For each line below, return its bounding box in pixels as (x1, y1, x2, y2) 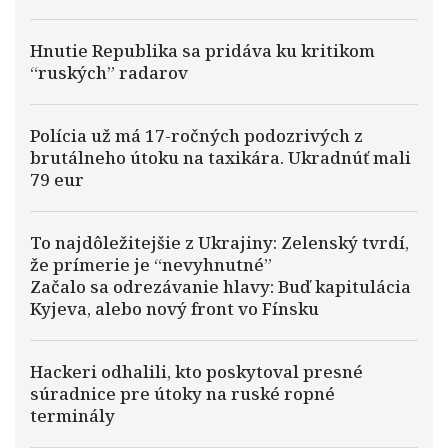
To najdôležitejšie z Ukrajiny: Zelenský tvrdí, (30, 231, 409, 254)
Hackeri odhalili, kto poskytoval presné (30, 360, 363, 383)
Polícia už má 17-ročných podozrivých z (30, 124, 363, 147)
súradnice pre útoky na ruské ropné (30, 382, 335, 405)
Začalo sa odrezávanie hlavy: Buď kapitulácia (30, 275, 411, 298)
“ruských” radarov (30, 61, 188, 84)
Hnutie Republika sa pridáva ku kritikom (30, 39, 375, 62)
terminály (30, 404, 115, 427)
